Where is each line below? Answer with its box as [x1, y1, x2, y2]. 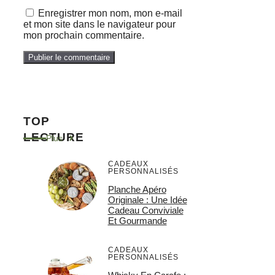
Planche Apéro [107, 184, 166, 195]
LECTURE [23, 131, 84, 144]
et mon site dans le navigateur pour [23, 18, 176, 29]
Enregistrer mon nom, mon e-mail [38, 7, 182, 18]
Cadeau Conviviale [107, 205, 184, 216]
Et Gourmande [107, 215, 167, 227]
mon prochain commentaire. [23, 29, 144, 41]
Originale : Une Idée [107, 195, 187, 206]
